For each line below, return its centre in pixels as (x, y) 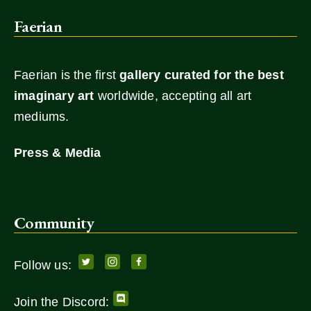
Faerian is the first (67, 75)
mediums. (42, 117)
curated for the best (224, 75)
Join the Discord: (64, 302)
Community (54, 223)
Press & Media (58, 153)
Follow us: (47, 266)
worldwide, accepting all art (173, 96)
